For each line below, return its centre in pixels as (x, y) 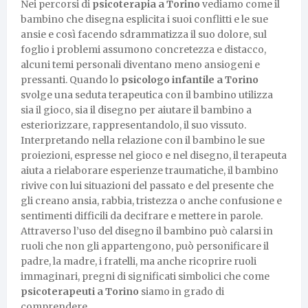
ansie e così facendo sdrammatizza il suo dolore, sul (144, 34)
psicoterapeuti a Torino (80, 291)
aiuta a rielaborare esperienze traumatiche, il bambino (150, 170)
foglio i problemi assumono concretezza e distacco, (143, 49)
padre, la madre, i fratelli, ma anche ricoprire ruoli (139, 261)
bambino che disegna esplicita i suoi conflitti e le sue (144, 19)
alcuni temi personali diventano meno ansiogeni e (140, 64)
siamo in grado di (181, 291)
